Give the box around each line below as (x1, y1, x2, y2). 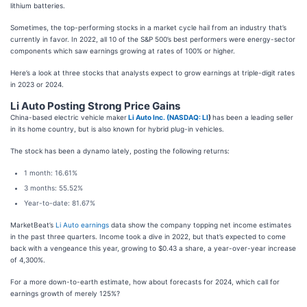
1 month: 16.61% (24, 168, 77, 177)
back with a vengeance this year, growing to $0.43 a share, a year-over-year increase (10, 243, 296, 252)
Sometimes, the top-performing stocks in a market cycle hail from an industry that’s (10, 23, 286, 32)
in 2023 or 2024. (10, 79, 66, 88)
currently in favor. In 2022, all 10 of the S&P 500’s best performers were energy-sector (10, 34, 295, 43)
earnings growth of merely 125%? (10, 288, 122, 297)
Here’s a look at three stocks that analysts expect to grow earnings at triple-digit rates (10, 68, 295, 77)
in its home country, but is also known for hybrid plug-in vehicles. (10, 124, 226, 133)
